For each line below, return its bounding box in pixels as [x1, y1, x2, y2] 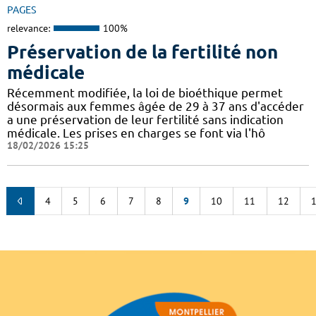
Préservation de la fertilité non [7, 41, 278, 62]
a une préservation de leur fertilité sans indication [7, 112, 284, 126]
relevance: [7, 22, 50, 35]
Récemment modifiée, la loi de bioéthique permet [7, 85, 283, 99]
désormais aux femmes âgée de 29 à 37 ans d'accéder [7, 99, 304, 113]
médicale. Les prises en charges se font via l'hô [7, 126, 265, 140]
